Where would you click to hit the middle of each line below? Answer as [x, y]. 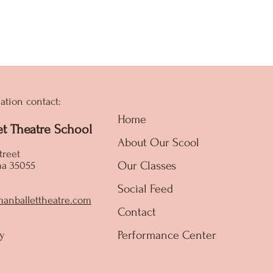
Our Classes [147, 166]
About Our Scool [158, 143]
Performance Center [167, 235]
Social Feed [145, 189]
